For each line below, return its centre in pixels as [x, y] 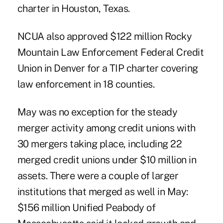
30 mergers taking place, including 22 [100, 144]
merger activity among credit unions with [106, 128]
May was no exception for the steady [97, 112]
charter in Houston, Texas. [73, 8]
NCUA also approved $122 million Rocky [105, 36]
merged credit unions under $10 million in [107, 160]
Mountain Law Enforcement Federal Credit [111, 52]
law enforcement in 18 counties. [86, 84]
